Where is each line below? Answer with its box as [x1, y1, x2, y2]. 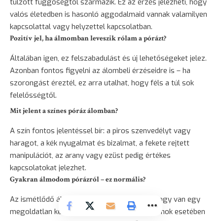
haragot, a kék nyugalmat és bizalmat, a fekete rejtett [10, 138, 189, 148]
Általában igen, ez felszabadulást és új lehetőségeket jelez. [10, 53, 207, 63]
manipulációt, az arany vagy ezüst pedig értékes [10, 150, 171, 160]
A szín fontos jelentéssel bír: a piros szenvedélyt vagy [10, 125, 190, 136]
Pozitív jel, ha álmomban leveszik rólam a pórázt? [10, 33, 166, 43]
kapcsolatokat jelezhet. [10, 162, 86, 173]
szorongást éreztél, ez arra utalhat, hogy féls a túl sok [10, 77, 194, 88]
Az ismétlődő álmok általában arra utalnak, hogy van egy [10, 194, 200, 204]
